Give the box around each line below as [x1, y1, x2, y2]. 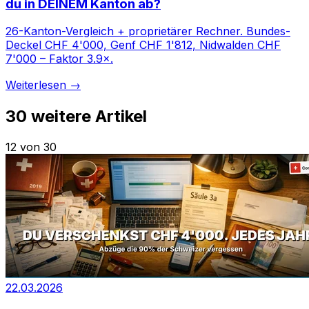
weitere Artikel [31, 106, 147, 127]
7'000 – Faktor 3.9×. [6, 52, 113, 66]
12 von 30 [6, 140, 57, 154]
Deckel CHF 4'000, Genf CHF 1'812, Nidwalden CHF [6, 38, 281, 52]
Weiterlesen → [6, 78, 81, 92]
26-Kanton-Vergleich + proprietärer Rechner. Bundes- [6, 24, 290, 39]
